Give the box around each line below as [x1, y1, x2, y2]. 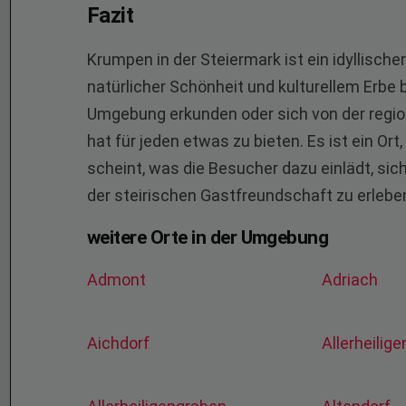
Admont [87, 270, 150, 289]
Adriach [322, 270, 382, 289]
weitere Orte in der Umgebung [87, 227, 329, 248]
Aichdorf [87, 333, 153, 353]
